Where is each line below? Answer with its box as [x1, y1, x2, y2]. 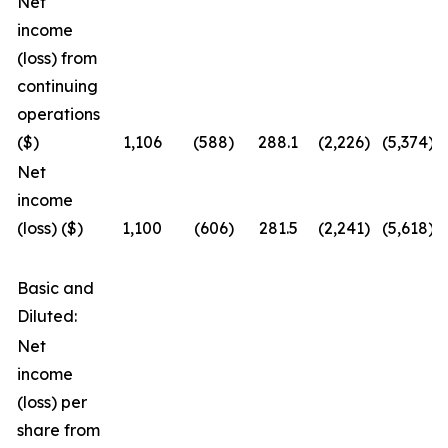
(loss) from [17, 48, 97, 68]
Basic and [17, 278, 94, 298]
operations [17, 104, 100, 124]
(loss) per [17, 392, 87, 412]
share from [17, 420, 100, 440]
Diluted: [17, 306, 77, 326]
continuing [17, 76, 98, 96]
